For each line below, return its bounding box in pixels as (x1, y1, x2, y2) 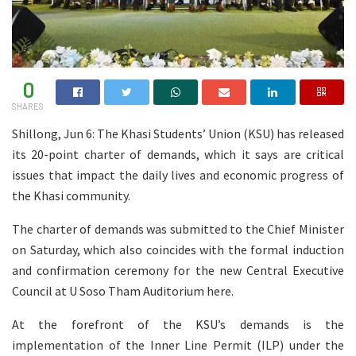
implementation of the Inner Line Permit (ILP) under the (12, 336, 344, 353)
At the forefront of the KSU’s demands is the (12, 315, 344, 332)
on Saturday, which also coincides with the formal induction (12, 241, 344, 257)
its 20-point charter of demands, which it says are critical (12, 145, 344, 162)
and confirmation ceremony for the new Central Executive (12, 261, 344, 278)
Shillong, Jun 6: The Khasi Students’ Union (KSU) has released (12, 125, 344, 141)
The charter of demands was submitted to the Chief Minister (12, 220, 344, 237)
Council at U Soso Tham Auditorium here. (12, 282, 234, 299)
